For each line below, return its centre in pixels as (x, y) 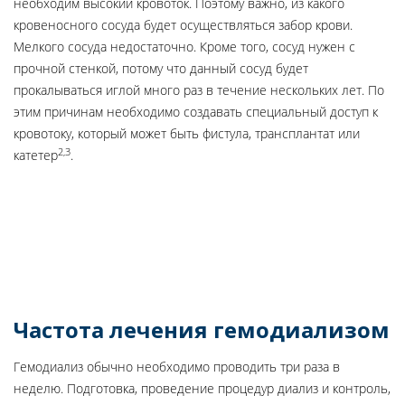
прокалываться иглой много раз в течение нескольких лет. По (199, 90)
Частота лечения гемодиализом (202, 330)
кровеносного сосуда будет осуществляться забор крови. (183, 25)
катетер (36, 155)
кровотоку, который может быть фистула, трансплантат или (187, 133)
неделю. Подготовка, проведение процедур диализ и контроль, (202, 388)
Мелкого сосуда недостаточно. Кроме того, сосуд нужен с (184, 47)
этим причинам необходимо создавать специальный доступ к (196, 112)
